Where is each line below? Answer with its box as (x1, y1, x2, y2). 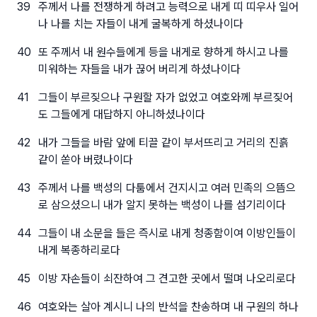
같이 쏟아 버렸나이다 (38, 153, 133, 166)
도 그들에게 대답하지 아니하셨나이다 (38, 108, 205, 121)
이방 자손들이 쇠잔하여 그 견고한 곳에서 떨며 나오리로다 (38, 272, 296, 285)
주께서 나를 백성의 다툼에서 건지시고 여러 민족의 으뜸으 (38, 181, 296, 195)
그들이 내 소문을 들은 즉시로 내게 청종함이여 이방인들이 (38, 226, 296, 240)
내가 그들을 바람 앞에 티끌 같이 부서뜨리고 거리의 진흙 (38, 136, 289, 149)
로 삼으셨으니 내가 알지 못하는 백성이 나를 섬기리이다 (38, 198, 286, 212)
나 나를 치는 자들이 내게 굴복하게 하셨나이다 (38, 17, 243, 30)
